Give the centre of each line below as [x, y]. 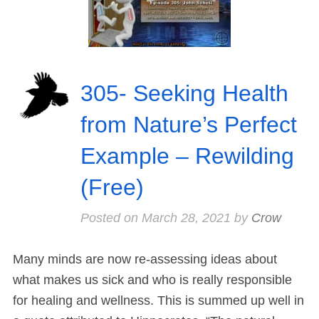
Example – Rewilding [187, 156]
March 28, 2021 [186, 218]
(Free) [112, 188]
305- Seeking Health [184, 94]
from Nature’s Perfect [188, 125]
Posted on [111, 218]
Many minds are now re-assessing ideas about [145, 260]
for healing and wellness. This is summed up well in [158, 301]
